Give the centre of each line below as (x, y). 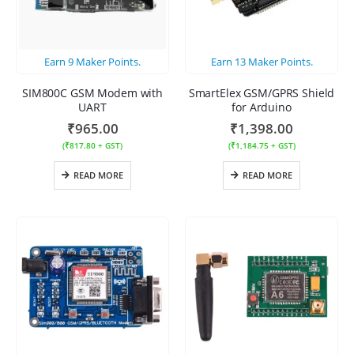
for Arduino (262, 107)
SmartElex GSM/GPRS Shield (262, 92)
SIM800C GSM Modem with (92, 92)
